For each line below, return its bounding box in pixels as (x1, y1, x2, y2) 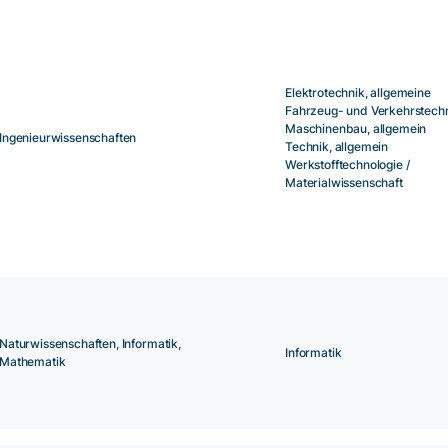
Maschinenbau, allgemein (285, 121, 427, 137)
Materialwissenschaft (285, 175, 403, 191)
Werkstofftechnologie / (285, 157, 410, 173)
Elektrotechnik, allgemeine (285, 85, 431, 101)
